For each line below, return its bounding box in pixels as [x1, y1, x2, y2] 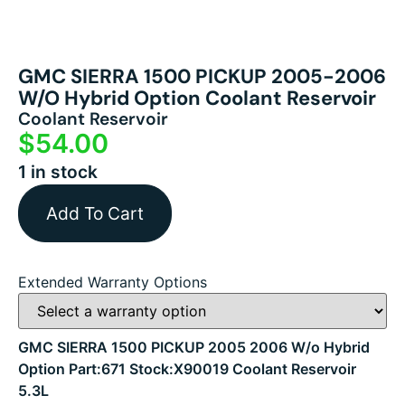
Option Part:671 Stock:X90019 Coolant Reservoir [18, 360, 356, 379]
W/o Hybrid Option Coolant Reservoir [18, 85, 376, 112]
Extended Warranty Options [18, 273, 207, 292]
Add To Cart [46, 202, 144, 225]
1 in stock [18, 161, 98, 184]
